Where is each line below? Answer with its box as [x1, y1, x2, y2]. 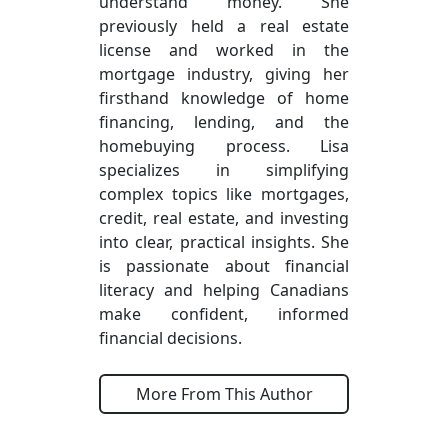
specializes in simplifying [99, 158, 349, 181]
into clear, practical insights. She [99, 230, 349, 253]
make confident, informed [99, 302, 349, 325]
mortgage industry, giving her [99, 62, 349, 85]
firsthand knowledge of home [99, 86, 349, 109]
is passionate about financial [99, 254, 349, 277]
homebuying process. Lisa [99, 134, 349, 157]
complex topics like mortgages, [99, 182, 349, 205]
